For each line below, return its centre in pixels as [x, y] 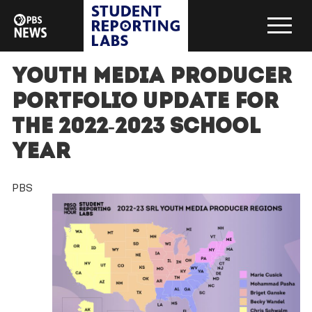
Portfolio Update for [145, 103]
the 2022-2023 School [136, 128]
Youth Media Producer [151, 78]
